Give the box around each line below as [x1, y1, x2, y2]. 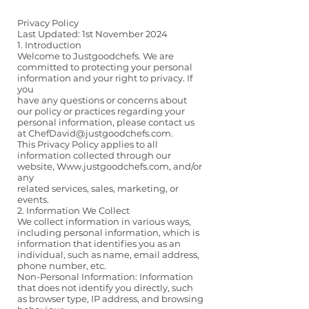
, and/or [169, 161, 202, 172]
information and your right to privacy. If [17, 72, 192, 84]
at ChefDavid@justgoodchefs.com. [17, 128, 173, 139]
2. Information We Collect [17, 205, 130, 217]
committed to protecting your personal [17, 61, 192, 73]
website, [17, 161, 57, 172]
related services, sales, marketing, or [17, 183, 179, 195]
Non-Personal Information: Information [17, 271, 193, 283]
